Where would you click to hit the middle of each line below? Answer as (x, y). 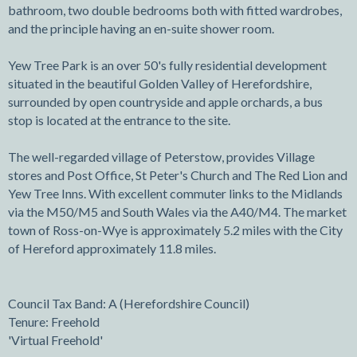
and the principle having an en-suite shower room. (141, 29)
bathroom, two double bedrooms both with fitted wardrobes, (175, 10)
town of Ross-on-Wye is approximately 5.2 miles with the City (175, 230)
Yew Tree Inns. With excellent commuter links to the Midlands (175, 194)
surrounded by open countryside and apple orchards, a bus (165, 102)
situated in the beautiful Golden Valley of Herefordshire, (160, 84)
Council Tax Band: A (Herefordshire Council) (129, 304)
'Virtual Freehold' (55, 340)
